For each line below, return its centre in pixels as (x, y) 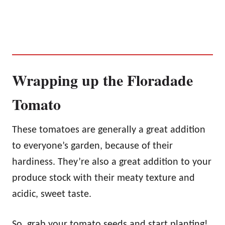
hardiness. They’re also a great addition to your (112, 162)
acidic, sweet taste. (52, 194)
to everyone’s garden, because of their (92, 146)
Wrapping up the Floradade (102, 80)
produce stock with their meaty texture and (103, 178)
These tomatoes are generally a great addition (109, 130)
